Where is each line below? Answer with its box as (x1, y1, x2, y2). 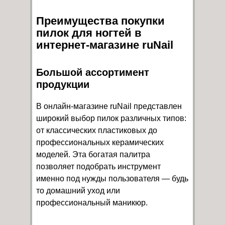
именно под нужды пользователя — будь (36, 174, 188, 183)
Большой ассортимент (36, 66, 149, 78)
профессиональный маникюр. (36, 198, 148, 207)
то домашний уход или (36, 186, 120, 195)
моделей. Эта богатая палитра (36, 150, 150, 159)
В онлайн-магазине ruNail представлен (36, 101, 182, 110)
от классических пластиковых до (36, 126, 157, 135)
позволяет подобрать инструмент (36, 162, 161, 171)
